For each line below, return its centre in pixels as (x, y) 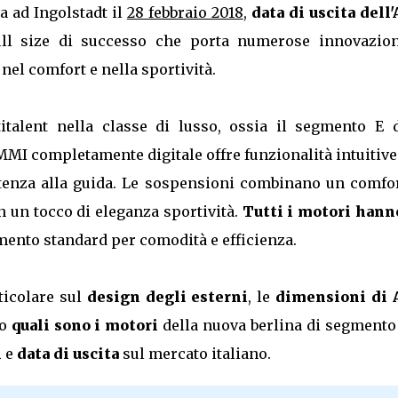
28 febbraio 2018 (185, 13)
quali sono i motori (85, 326)
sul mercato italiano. (195, 354)
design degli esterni (167, 297)
